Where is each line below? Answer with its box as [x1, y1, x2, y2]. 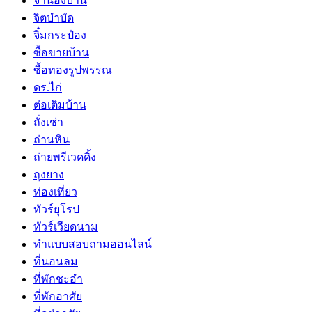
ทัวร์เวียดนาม [33, 220, 98, 233]
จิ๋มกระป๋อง [33, 29, 86, 41]
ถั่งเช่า [33, 116, 63, 128]
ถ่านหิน [33, 133, 70, 146]
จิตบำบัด [33, 11, 74, 24]
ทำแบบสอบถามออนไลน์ [33, 237, 152, 250]
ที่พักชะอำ [33, 272, 83, 285]
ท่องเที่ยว [33, 185, 77, 198]
